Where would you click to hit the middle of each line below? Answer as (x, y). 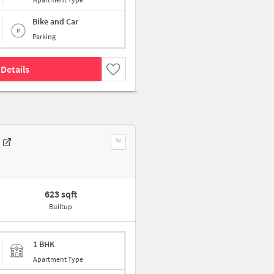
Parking (44, 36)
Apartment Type (58, 259)
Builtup (61, 206)
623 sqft (61, 194)
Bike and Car (55, 21)
